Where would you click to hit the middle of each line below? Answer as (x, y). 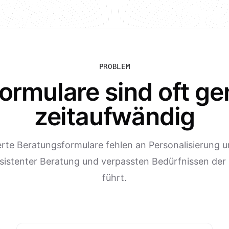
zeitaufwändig (114, 116)
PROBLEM (114, 66)
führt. (114, 178)
